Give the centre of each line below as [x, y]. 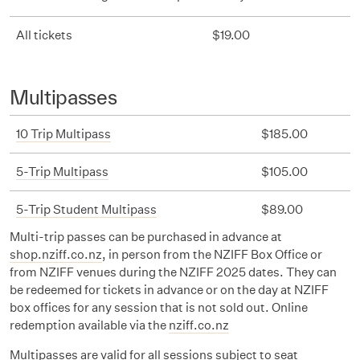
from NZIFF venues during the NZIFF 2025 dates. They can [173, 272]
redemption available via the [89, 325]
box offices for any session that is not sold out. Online [159, 307]
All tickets [44, 35]
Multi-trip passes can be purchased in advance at [146, 237]
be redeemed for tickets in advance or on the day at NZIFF [169, 290]
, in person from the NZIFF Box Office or [212, 254]
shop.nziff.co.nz [56, 254]
